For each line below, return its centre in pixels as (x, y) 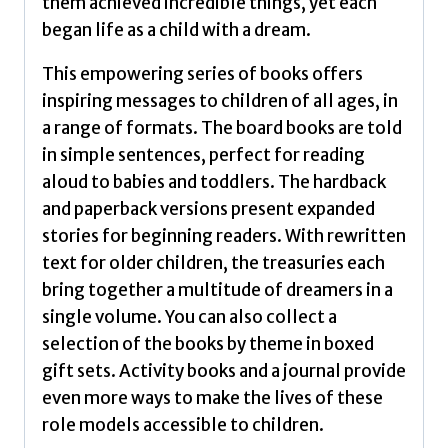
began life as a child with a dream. (176, 29)
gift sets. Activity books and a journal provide (224, 370)
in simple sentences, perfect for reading (203, 154)
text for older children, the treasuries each (213, 262)
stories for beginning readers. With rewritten (224, 235)
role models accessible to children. (183, 424)
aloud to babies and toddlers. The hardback (214, 181)
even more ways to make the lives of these (212, 397)
